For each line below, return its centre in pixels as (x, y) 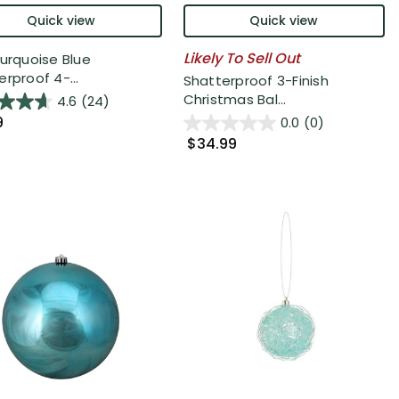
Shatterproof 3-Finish (256, 81)
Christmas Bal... (235, 100)
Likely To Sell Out (241, 58)
